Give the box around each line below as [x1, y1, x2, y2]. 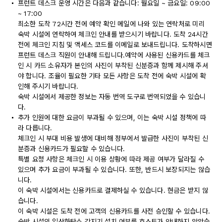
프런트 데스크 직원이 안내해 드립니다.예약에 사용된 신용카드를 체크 [18, 51, 210, 59]
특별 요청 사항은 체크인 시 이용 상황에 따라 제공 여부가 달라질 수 [18, 155, 204, 163]
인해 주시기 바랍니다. [18, 82, 79, 90]
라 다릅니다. [18, 124, 53, 132]
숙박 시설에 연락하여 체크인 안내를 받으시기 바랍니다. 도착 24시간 [18, 30, 208, 38]
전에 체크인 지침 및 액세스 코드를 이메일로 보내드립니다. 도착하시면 [18, 41, 212, 49]
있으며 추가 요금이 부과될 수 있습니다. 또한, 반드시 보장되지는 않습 [18, 166, 210, 173]
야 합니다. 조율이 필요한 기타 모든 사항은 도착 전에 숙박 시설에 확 [18, 72, 206, 80]
